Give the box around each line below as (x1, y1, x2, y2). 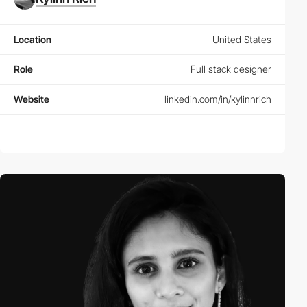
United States (212, 33, 271, 45)
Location (14, 33, 51, 45)
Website (14, 93, 49, 106)
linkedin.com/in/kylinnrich (164, 93, 271, 106)
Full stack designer (191, 63, 271, 75)
